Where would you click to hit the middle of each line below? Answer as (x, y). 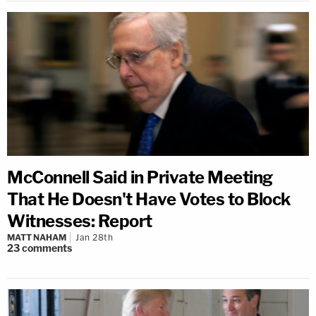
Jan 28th (94, 238)
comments (47, 248)
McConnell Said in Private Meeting (140, 178)
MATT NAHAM (37, 238)
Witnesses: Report (80, 221)
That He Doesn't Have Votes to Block (149, 200)
